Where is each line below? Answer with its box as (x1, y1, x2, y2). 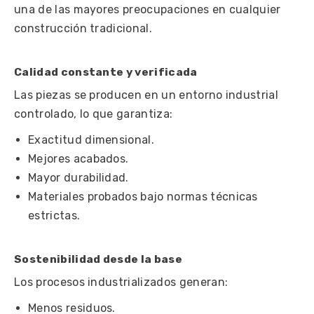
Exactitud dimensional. (28, 133, 155, 147)
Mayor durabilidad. (28, 171, 129, 185)
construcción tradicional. (14, 22, 153, 36)
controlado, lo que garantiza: (14, 107, 173, 121)
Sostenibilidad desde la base (14, 252, 182, 266)
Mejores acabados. (28, 152, 129, 166)
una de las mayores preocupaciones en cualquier (14, 3, 281, 17)
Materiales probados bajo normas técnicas (28, 190, 258, 204)
